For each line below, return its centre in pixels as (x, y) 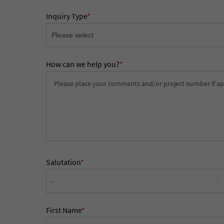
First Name (64, 210)
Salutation (63, 162)
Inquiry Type (67, 16)
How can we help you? (83, 64)
